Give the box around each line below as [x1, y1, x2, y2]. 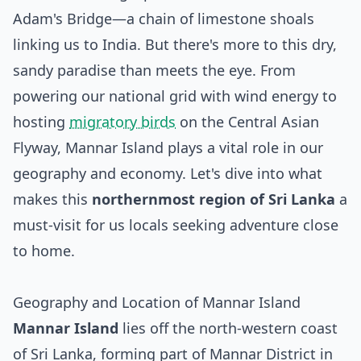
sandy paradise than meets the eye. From [13, 60, 296, 80]
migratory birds [69, 112, 176, 131]
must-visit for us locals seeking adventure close [13, 215, 338, 234]
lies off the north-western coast [118, 318, 338, 338]
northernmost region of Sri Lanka [92, 189, 335, 209]
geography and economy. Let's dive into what [13, 164, 322, 183]
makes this [13, 189, 92, 209]
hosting [13, 112, 69, 131]
